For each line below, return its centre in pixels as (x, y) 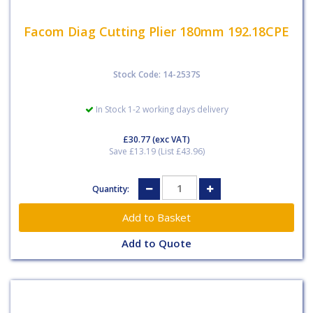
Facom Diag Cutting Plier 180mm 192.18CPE (156, 31)
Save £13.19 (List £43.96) (156, 151)
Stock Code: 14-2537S (156, 74)
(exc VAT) (170, 139)
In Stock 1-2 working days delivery (161, 109)
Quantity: (112, 189)
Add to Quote (156, 243)
